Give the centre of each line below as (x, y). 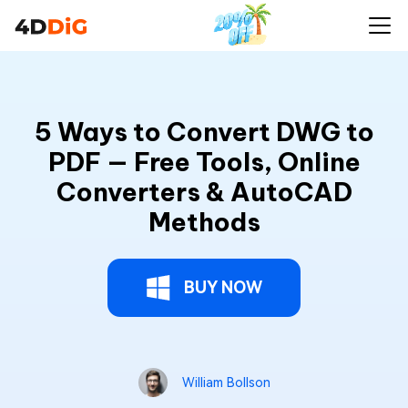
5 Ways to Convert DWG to (204, 132)
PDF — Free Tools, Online (204, 162)
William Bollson (226, 382)
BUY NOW (223, 287)
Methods (204, 222)
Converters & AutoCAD (204, 192)
